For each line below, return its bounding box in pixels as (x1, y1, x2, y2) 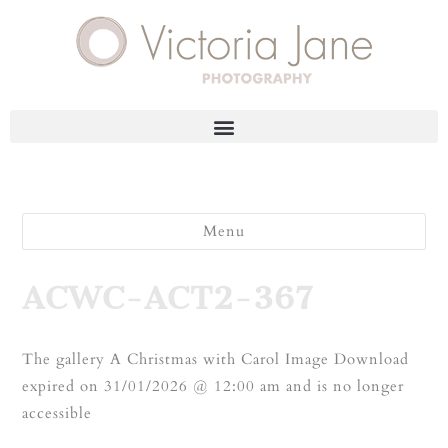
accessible (22, 403, 93, 423)
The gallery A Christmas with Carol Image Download (22, 349, 410, 369)
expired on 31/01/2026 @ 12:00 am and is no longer (22, 376, 405, 396)
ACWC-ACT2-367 (22, 279, 315, 317)
